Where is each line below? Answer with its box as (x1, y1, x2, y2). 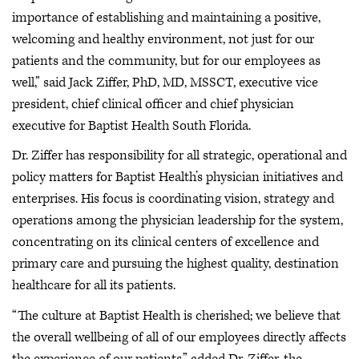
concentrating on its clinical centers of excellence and (12, 233, 319, 252)
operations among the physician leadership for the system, (12, 212, 343, 230)
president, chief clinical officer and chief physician (12, 95, 294, 113)
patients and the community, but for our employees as (12, 51, 321, 70)
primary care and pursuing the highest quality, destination (12, 255, 339, 273)
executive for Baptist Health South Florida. (12, 116, 251, 135)
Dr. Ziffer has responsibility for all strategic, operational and (12, 147, 347, 165)
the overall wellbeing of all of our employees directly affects (12, 328, 346, 346)
